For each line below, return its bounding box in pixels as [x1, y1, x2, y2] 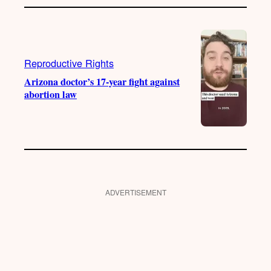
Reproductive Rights [24, 56, 114, 71]
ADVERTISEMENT [105, 186, 166, 197]
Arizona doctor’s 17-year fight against [24, 74, 180, 90]
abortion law [24, 87, 77, 102]
